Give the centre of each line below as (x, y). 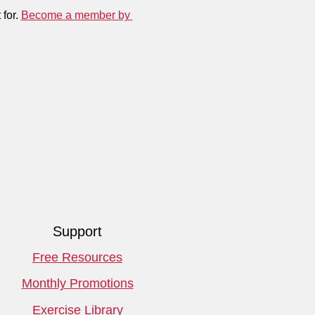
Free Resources (77, 258)
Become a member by (77, 15)
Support (77, 232)
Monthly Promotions (77, 284)
